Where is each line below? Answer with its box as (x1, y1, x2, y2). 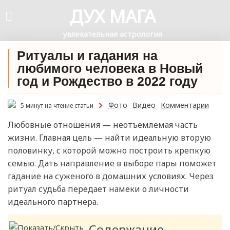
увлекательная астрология (63, 29, 162, 39)
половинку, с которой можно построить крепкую (8, 145, 210, 157)
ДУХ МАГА (69, 4, 156, 28)
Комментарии (161, 100, 209, 110)
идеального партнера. (8, 196, 98, 208)
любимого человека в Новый (17, 61, 203, 75)
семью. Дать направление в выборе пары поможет (8, 158, 217, 169)
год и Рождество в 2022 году (17, 74, 198, 88)
